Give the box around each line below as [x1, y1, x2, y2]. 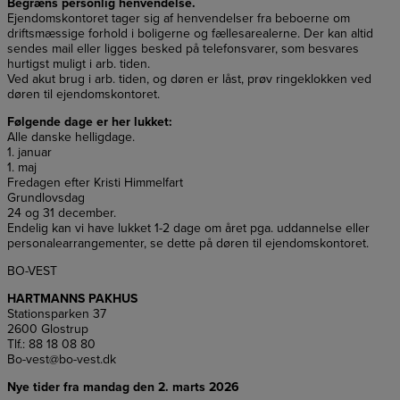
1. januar [7, 144, 52, 160]
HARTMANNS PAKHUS [7, 290, 137, 306]
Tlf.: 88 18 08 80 [7, 336, 96, 352]
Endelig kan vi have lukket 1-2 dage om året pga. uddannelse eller [7, 220, 370, 236]
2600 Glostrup [7, 321, 88, 337]
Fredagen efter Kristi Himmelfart [7, 174, 183, 190]
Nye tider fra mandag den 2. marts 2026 [7, 379, 239, 395]
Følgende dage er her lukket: [7, 113, 172, 129]
